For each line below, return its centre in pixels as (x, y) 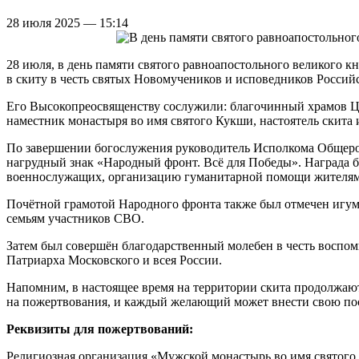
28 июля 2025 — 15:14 (67, 22)
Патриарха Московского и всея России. (114, 260)
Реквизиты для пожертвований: (100, 329)
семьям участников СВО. (75, 218)
